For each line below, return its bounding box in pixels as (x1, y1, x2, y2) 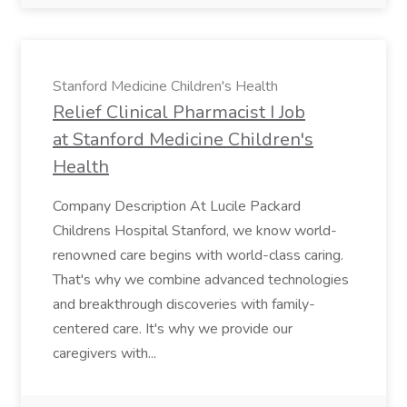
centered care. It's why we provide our (53, 319, 293, 339)
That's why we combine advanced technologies (53, 270, 349, 290)
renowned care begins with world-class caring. (53, 245, 343, 265)
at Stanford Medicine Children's (53, 127, 313, 152)
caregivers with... (53, 343, 160, 363)
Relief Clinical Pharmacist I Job (53, 100, 305, 124)
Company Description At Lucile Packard (53, 196, 301, 216)
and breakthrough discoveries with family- (53, 294, 315, 314)
